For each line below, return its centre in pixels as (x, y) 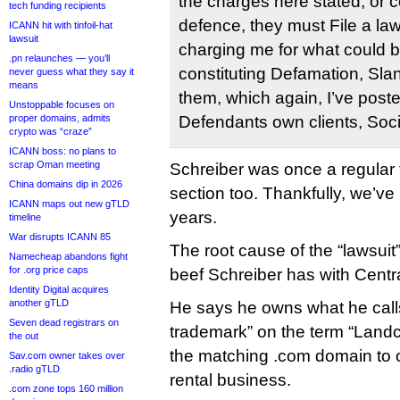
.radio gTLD (34, 369)
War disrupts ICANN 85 (60, 237)
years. (193, 217)
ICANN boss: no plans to (62, 151)
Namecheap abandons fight (68, 256)
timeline (25, 217)
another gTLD (39, 303)
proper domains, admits (60, 118)
